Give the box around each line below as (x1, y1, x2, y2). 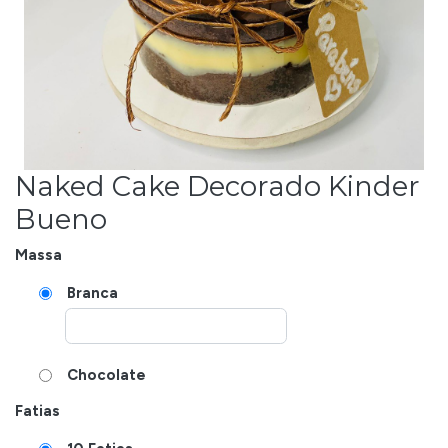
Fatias (15, 402, 60, 421)
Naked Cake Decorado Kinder (15, 169, 420, 203)
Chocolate (67, 365, 147, 384)
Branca (67, 283, 119, 302)
